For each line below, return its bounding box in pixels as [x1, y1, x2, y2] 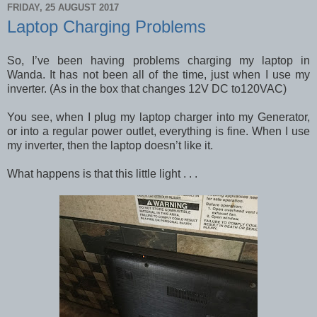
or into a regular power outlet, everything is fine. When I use [7, 125, 310, 137]
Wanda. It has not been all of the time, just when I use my [7, 68, 310, 81]
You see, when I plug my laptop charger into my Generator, [7, 110, 310, 123]
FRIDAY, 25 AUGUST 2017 [7, 1, 119, 13]
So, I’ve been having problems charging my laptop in [7, 54, 310, 67]
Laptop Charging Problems [7, 17, 206, 36]
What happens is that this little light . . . [7, 167, 200, 180]
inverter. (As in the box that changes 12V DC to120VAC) [7, 82, 287, 95]
